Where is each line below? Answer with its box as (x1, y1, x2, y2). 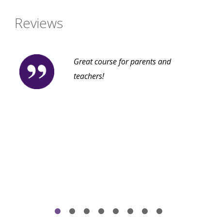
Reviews (15, 14, 63, 32)
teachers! (74, 71, 104, 82)
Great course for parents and (74, 56, 171, 67)
